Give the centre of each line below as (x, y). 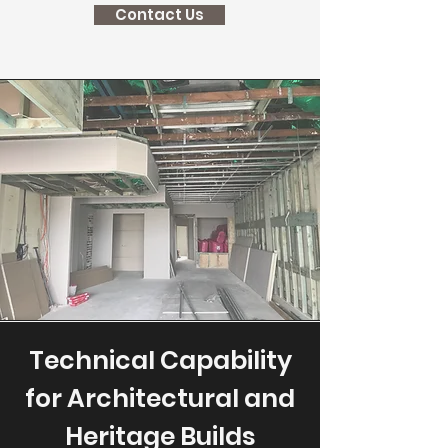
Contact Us (159, 14)
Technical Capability (160, 360)
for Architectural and (160, 398)
